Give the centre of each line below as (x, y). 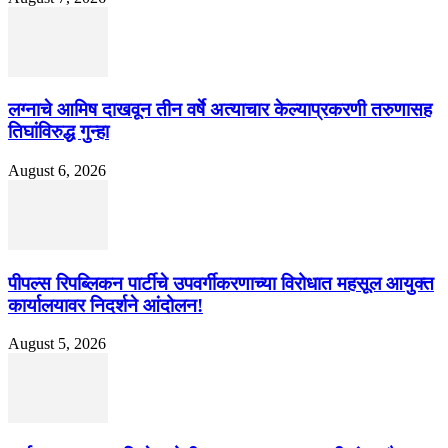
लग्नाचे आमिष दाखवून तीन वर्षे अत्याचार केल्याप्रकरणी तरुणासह (220, 110)
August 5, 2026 (57, 344)
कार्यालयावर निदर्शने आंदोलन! (105, 305)
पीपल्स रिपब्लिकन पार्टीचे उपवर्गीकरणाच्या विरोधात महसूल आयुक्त (221, 283)
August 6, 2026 (57, 170)
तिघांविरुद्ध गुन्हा (58, 132)
